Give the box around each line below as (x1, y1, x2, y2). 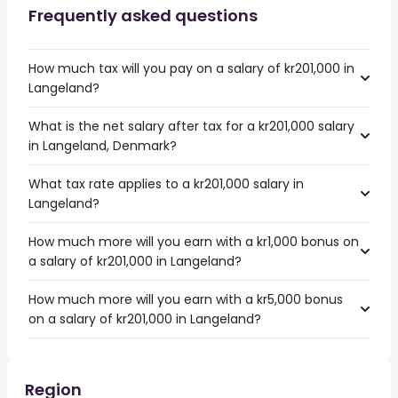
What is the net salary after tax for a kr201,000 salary (28, 117, 354, 135)
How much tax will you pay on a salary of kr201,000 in (28, 60, 354, 77)
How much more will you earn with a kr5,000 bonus (28, 291, 343, 308)
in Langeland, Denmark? (28, 137, 177, 155)
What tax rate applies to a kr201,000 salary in (28, 175, 304, 193)
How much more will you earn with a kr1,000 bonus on (28, 233, 359, 251)
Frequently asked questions (28, 4, 258, 27)
